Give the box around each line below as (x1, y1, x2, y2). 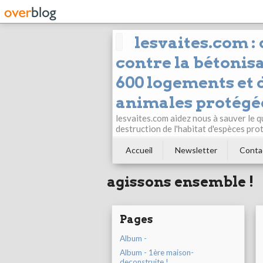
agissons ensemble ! (107, 173, 254, 191)
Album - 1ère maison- (120, 248, 194, 258)
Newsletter (175, 145, 217, 155)
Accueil (126, 145, 153, 155)
